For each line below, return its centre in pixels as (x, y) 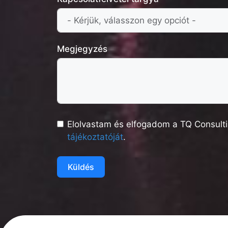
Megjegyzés (82, 49)
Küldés (81, 167)
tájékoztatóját (95, 137)
